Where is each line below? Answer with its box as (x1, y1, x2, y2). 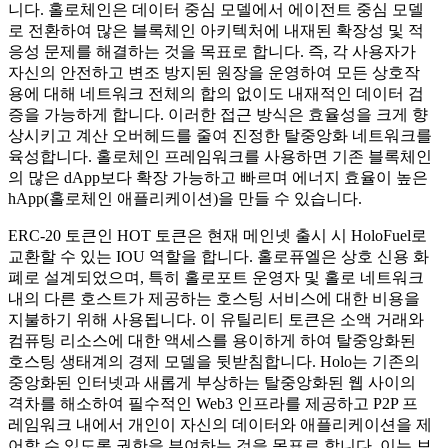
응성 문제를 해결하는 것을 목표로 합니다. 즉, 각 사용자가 (8, 42, 416, 60)
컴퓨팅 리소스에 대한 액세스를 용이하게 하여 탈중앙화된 (8, 331, 416, 349)
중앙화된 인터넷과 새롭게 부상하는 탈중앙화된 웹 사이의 (8, 373, 416, 391)
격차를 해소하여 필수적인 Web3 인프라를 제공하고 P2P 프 (8, 394, 418, 412)
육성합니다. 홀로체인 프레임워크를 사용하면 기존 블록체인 (8, 147, 432, 165)
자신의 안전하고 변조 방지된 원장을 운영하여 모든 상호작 (8, 63, 420, 81)
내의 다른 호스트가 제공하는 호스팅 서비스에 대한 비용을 (8, 289, 420, 307)
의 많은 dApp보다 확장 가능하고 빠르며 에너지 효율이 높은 (8, 168, 428, 186)
